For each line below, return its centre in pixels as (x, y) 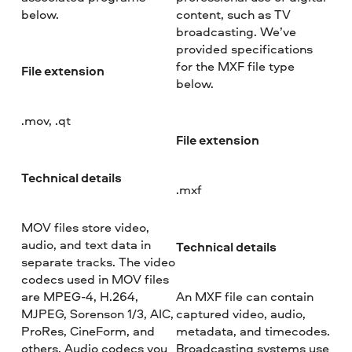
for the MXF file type (235, 66)
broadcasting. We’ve (236, 31)
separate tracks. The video (99, 261)
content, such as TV (233, 14)
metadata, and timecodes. (253, 330)
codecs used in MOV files (95, 279)
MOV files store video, (86, 227)
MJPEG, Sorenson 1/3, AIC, (98, 313)
